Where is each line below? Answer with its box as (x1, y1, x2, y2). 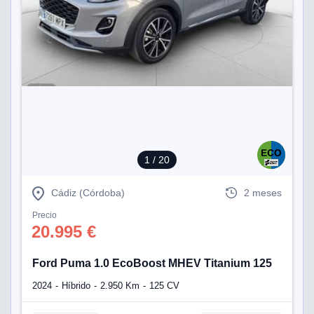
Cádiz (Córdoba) (51, 186, 125, 198)
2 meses (244, 186, 282, 198)
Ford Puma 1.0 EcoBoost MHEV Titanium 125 (32, 257, 272, 269)
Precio (32, 210, 57, 221)
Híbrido (62, 280, 90, 292)
